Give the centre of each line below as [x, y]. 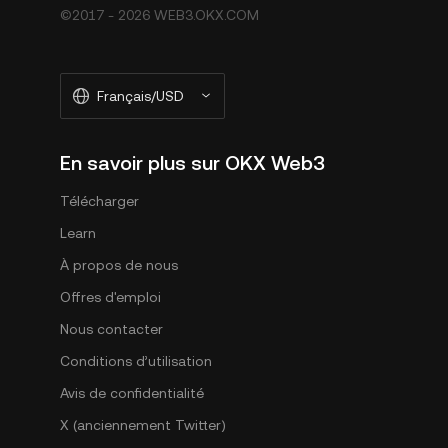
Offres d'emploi [110, 297]
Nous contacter [111, 329]
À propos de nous [119, 265]
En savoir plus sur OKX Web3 [192, 163]
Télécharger [99, 201]
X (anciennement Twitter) [143, 425]
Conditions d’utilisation [136, 361]
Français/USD [140, 96]
